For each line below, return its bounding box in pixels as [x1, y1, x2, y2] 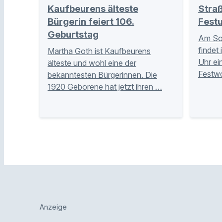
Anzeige [40, 203, 67, 212]
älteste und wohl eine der [48, 58, 136, 68]
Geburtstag [48, 29, 99, 41]
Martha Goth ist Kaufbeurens [48, 46, 151, 56]
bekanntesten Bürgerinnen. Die [48, 70, 157, 80]
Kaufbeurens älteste [48, 3, 138, 15]
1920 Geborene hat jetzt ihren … [48, 82, 162, 92]
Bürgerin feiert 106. [48, 16, 134, 28]
